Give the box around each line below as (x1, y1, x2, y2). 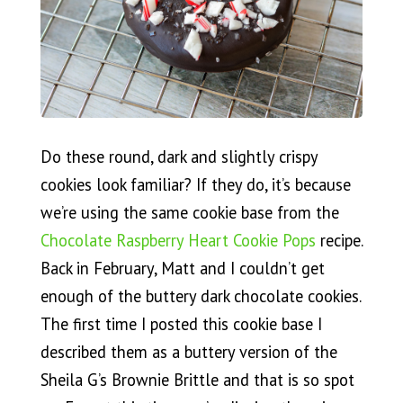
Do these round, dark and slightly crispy (40, 145, 318, 167)
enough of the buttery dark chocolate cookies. (40, 284, 361, 307)
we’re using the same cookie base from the (40, 201, 339, 223)
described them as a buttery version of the (40, 340, 337, 363)
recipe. (315, 228, 363, 251)
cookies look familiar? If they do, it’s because (40, 173, 351, 195)
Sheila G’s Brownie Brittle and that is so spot (40, 368, 354, 390)
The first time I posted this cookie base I (40, 312, 322, 335)
